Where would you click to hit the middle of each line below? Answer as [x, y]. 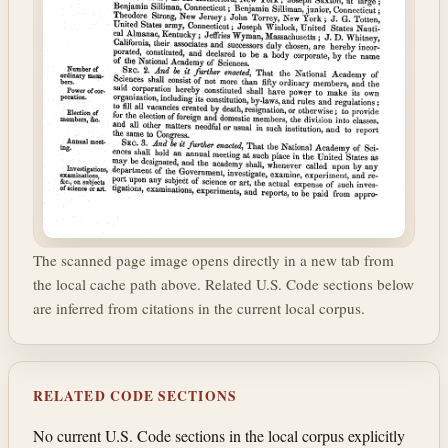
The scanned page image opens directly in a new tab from [213, 260]
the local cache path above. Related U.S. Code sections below [223, 284]
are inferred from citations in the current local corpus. [199, 308]
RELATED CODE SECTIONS [135, 396]
